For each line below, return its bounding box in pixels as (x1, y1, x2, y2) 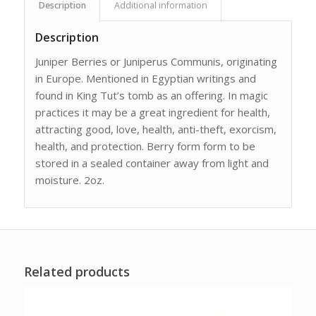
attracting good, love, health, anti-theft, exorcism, (35, 121, 276, 136)
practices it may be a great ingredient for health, (35, 104, 270, 119)
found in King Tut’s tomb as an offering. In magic (35, 87, 268, 102)
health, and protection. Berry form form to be (35, 138, 255, 153)
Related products (23, 263, 130, 281)
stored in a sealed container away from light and (35, 155, 269, 170)
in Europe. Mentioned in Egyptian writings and (35, 71, 256, 85)
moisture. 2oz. (35, 172, 104, 187)
